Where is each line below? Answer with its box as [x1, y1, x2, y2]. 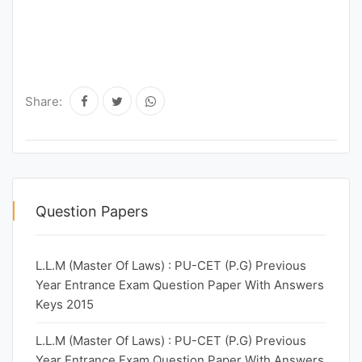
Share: [25, 93, 62, 109]
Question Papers [36, 203, 148, 220]
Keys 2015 [36, 297, 94, 312]
